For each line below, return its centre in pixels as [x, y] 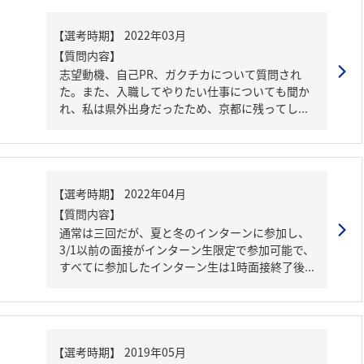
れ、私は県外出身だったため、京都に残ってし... [184, 108]
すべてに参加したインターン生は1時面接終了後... [187, 266]
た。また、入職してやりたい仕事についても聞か [184, 91]
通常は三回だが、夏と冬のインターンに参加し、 [184, 232]
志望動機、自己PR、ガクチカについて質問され [180, 74]
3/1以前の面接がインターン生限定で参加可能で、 [187, 249]
